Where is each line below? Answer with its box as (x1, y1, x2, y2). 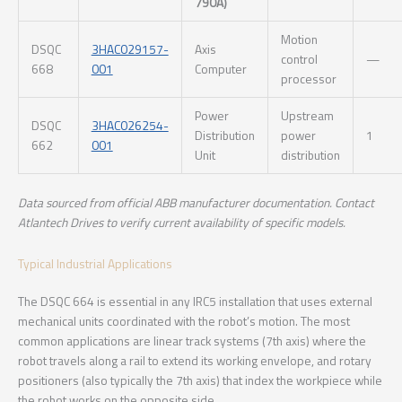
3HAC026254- (91, 117, 169, 135)
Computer (194, 60, 247, 79)
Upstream (280, 107, 334, 126)
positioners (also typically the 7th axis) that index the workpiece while (18, 371, 382, 389)
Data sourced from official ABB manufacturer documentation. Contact (18, 194, 374, 212)
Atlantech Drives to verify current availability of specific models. (18, 214, 345, 232)
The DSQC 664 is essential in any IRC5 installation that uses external (18, 292, 372, 310)
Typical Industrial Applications (18, 254, 172, 273)
